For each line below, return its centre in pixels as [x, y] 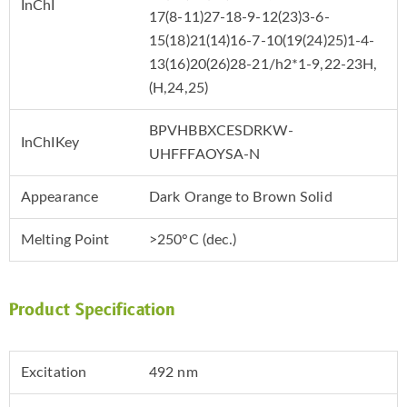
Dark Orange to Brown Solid [241, 198]
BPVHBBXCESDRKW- [222, 131]
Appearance [60, 198]
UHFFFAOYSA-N [205, 155]
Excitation [54, 373]
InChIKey [50, 143]
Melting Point [65, 240]
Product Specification [93, 311]
